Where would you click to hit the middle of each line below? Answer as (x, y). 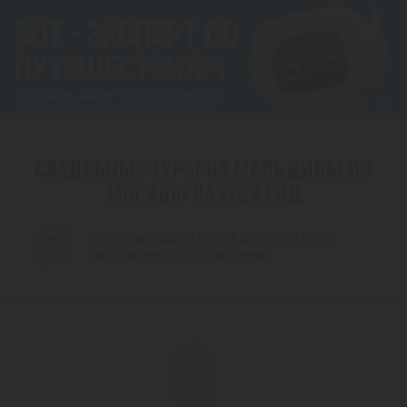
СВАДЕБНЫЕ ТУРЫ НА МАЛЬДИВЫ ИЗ (203, 169)
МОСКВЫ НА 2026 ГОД (203, 193)
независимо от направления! (179, 254)
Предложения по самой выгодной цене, (213, 238)
